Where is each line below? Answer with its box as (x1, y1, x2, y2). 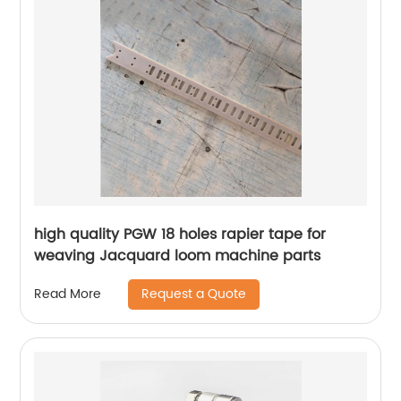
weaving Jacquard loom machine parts (34, 243, 321, 268)
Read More (34, 284, 102, 305)
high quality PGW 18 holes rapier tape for (34, 222, 327, 246)
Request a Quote (141, 283, 247, 304)
